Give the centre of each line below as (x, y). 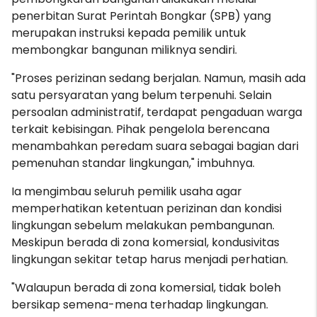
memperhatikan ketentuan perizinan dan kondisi (146, 208)
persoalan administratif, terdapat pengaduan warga (157, 112)
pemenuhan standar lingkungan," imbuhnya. (133, 163)
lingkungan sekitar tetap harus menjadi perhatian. (150, 259)
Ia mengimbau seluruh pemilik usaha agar (127, 191)
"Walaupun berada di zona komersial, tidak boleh (146, 287)
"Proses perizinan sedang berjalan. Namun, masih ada (158, 78)
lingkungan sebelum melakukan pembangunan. (143, 225)
